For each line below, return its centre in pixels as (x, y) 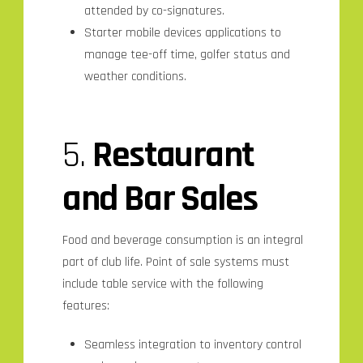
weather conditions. (135, 77)
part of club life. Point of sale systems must (176, 262)
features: (86, 305)
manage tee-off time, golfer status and (187, 55)
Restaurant (173, 156)
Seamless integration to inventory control (192, 344)
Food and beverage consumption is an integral (183, 240)
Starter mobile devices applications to (182, 33)
